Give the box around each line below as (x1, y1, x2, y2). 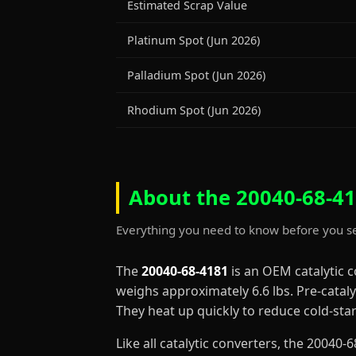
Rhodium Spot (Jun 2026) (127, 103, 261, 118)
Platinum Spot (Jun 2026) (127, 33, 260, 48)
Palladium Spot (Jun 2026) (127, 68, 265, 83)
